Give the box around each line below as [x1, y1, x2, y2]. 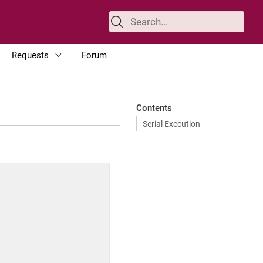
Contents [136, 102, 172, 113]
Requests [12, 49, 49, 60]
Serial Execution [143, 119, 200, 129]
